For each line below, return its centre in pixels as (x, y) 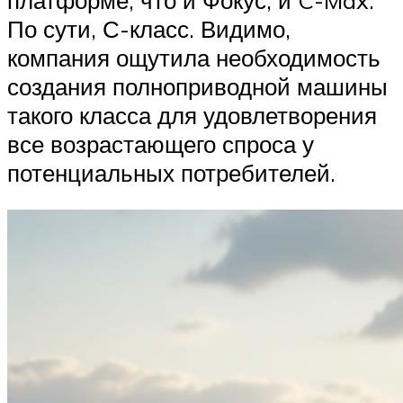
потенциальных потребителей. (171, 172)
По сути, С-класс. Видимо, (149, 28)
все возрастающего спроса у (161, 143)
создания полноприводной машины (197, 86)
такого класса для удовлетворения (192, 115)
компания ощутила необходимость (194, 57)
